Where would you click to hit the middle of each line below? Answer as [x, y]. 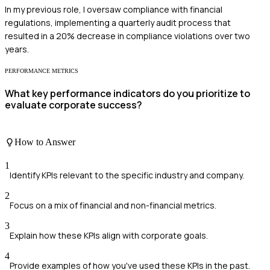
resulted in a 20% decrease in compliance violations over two [127, 36]
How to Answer [45, 142]
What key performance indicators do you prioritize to [127, 94]
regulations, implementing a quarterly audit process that [118, 23]
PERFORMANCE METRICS [42, 71]
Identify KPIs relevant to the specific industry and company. [127, 175]
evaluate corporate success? [74, 105]
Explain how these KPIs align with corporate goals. [109, 236]
